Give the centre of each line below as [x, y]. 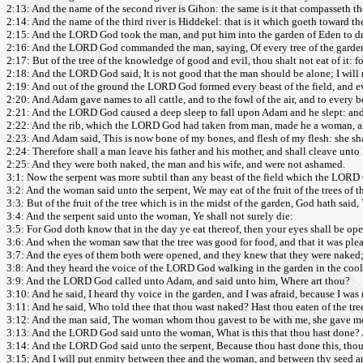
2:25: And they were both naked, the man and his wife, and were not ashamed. [176, 164]
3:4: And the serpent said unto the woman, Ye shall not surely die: [150, 216]
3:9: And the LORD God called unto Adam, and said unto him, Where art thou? [178, 281]
